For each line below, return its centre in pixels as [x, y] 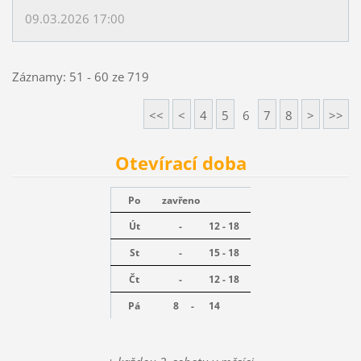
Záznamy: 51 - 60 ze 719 [80, 76]
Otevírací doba [180, 163]
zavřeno [180, 201]
